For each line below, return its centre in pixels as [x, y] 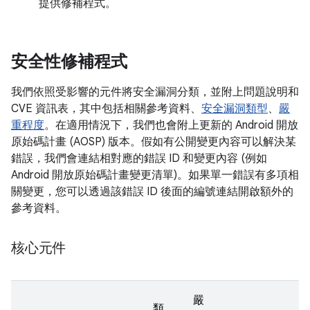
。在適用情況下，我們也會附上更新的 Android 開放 [171, 125]
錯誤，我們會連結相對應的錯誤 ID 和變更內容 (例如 [139, 158]
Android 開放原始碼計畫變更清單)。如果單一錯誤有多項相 [155, 175]
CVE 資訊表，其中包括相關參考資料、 [106, 109]
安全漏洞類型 [235, 109]
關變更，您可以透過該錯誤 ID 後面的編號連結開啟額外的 [152, 192]
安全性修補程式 [69, 62]
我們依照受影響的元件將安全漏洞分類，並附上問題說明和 [155, 92]
